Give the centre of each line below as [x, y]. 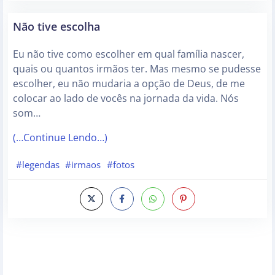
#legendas [37, 164]
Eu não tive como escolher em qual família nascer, [129, 54]
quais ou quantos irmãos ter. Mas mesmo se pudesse [137, 69]
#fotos [120, 164]
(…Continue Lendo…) [60, 138]
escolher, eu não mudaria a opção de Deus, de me [129, 84]
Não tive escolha [56, 26]
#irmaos [83, 164]
